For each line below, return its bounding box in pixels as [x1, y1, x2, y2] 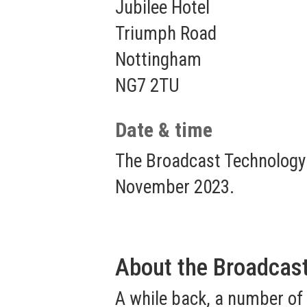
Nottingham [115, 49, 201, 71]
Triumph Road [115, 23, 217, 45]
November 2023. [115, 176, 234, 199]
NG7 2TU [115, 75, 180, 97]
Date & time [115, 118, 212, 143]
